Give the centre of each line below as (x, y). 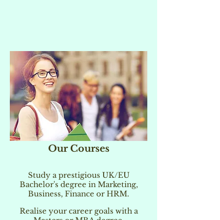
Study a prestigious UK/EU (79, 175)
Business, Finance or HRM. (79, 194)
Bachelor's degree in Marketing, (79, 184)
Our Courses (79, 149)
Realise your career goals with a (79, 211)
